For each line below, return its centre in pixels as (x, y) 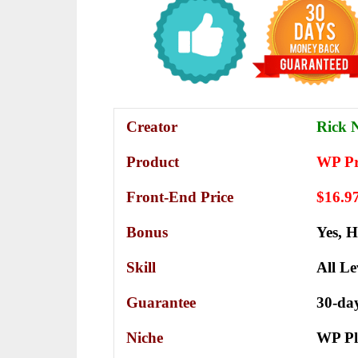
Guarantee (161, 303)
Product (153, 162)
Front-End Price (180, 197)
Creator (152, 127)
